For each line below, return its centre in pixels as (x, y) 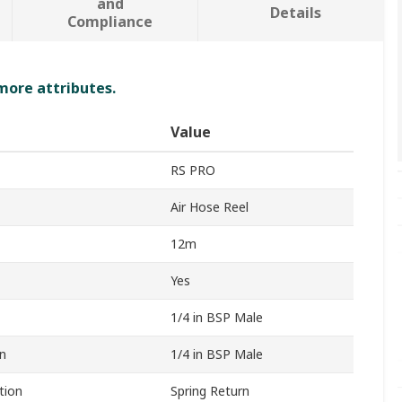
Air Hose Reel (210, 207)
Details (296, 13)
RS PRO (193, 170)
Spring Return (210, 391)
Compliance (110, 22)
